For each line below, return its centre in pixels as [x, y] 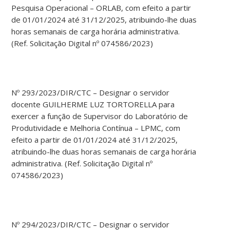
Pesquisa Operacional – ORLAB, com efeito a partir [101, 8]
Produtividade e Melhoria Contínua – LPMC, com [96, 128]
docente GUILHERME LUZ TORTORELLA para [93, 104]
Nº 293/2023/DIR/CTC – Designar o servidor [91, 93]
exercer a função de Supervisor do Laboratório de [100, 116]
